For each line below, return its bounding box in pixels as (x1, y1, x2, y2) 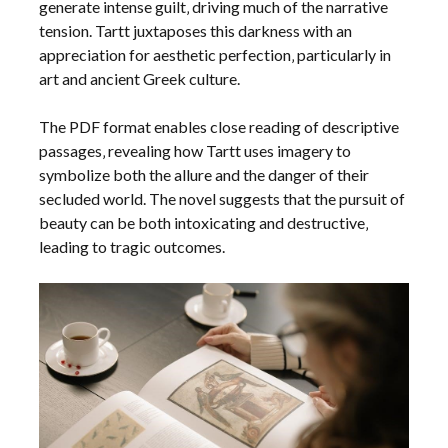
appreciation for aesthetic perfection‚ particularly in (39, 44, 392, 64)
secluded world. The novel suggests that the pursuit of (39, 188, 406, 208)
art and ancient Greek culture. (39, 68, 241, 88)
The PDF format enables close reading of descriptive (39, 116, 400, 136)
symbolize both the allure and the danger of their (39, 164, 370, 184)
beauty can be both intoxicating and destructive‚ (39, 212, 369, 232)
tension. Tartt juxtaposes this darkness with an (39, 20, 353, 40)
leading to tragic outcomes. (39, 236, 226, 256)
